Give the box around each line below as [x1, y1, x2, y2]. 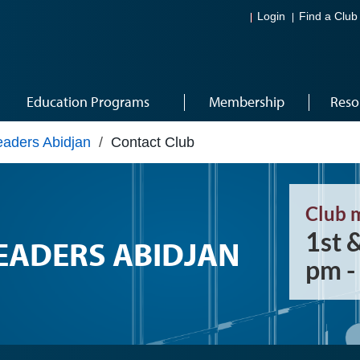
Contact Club [111, 134, 194, 150]
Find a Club [299, 10, 358, 23]
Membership [208, 92, 284, 111]
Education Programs [27, 92, 149, 111]
